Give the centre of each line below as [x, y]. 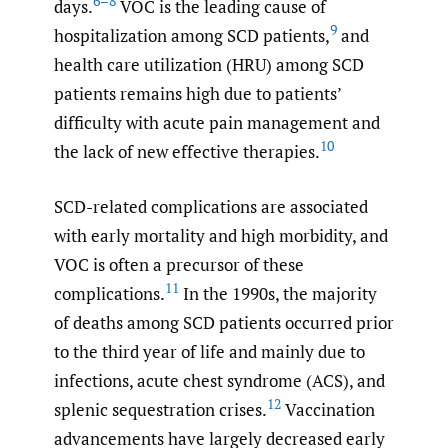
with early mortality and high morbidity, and [221, 235]
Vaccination [328, 409]
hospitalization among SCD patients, [192, 36]
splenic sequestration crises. [160, 409]
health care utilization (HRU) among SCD [209, 65]
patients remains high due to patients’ [197, 94]
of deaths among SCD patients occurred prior [224, 322]
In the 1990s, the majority [278, 293]
